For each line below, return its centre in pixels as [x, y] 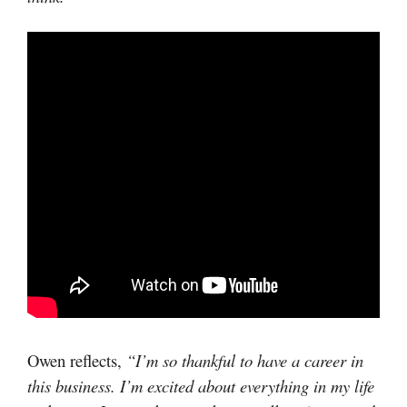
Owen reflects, [77, 360]
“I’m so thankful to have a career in [245, 360]
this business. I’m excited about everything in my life [201, 385]
